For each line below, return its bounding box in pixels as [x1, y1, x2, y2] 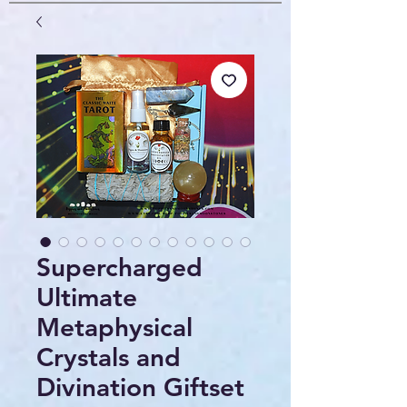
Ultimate [36, 282, 137, 313]
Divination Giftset [36, 372, 244, 403]
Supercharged [36, 252, 203, 283]
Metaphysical [36, 312, 193, 343]
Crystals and [36, 342, 181, 373]
